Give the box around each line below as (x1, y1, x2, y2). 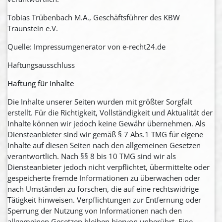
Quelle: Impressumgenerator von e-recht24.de (7, 41, 166, 52)
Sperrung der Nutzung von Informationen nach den (7, 205, 182, 216)
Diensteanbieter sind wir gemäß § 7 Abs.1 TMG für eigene (7, 129, 203, 139)
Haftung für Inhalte (7, 78, 74, 88)
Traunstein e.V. (7, 23, 58, 33)
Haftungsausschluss (7, 59, 75, 70)
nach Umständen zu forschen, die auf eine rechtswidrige (7, 183, 199, 194)
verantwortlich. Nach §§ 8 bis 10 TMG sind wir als (7, 151, 176, 161)
